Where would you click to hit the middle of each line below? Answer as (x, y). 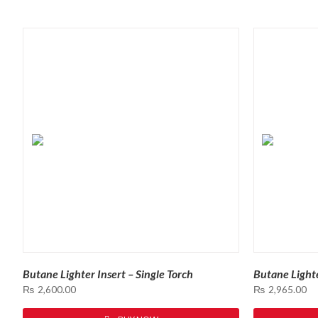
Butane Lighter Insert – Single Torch (108, 273)
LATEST (38, 25)
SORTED (40, 8)
